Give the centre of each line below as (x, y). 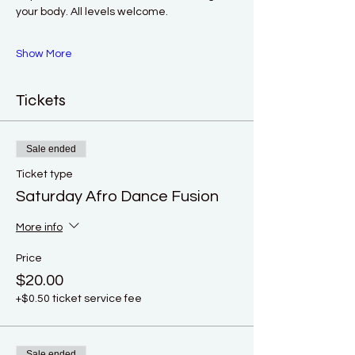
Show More (44, 53)
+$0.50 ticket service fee (79, 298)
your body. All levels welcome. (93, 11)
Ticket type (44, 174)
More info (39, 227)
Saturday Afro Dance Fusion (117, 196)
